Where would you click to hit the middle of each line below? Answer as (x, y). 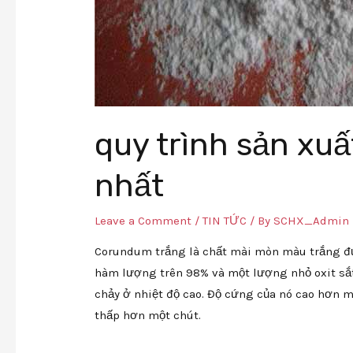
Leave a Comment (143, 220)
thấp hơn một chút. (148, 315)
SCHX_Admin (312, 220)
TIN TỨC (225, 220)
